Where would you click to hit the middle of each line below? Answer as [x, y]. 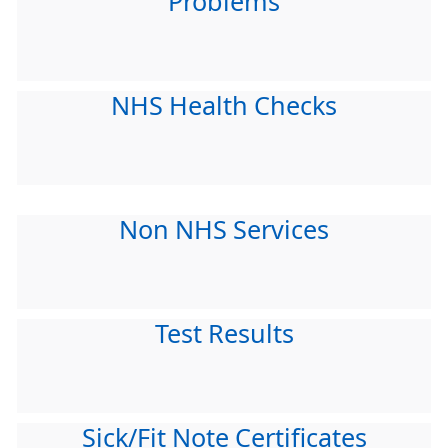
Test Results [224, 334]
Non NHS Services [224, 230]
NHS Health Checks [224, 106]
